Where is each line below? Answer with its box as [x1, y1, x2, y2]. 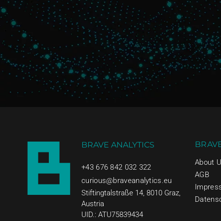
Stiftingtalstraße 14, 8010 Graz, [81, 188, 181, 197]
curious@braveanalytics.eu [81, 176, 172, 185]
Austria [81, 199, 104, 208]
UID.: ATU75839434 [81, 210, 143, 219]
